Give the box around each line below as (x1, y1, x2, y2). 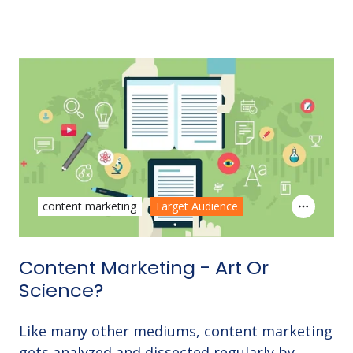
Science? (19, 277, 103, 303)
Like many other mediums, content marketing (19, 321, 333, 340)
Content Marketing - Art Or (19, 255, 269, 281)
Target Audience (154, 199, 239, 214)
